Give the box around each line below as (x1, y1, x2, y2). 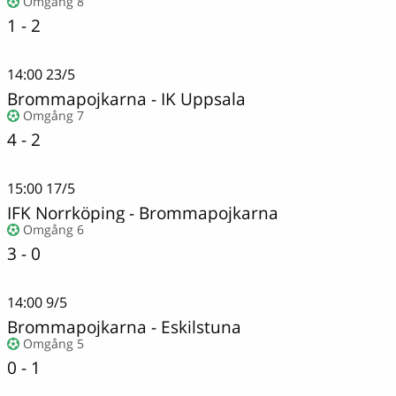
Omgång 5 (23, 334, 84, 352)
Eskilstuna (161, 314, 241, 339)
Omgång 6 (23, 220, 84, 238)
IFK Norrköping (7, 200, 125, 225)
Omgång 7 (23, 106, 84, 124)
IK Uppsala (161, 86, 246, 110)
